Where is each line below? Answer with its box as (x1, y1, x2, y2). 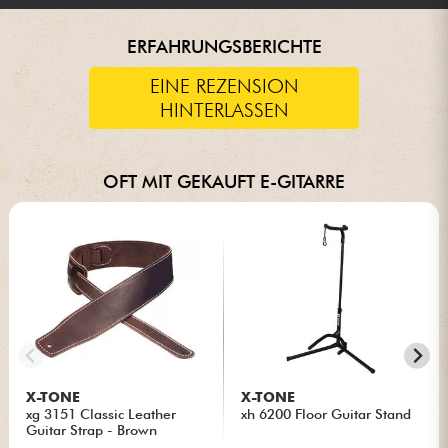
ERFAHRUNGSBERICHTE (126, 35, 322, 57)
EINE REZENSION (149, 73, 299, 98)
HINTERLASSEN (159, 97, 289, 122)
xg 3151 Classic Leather (26, 405, 177, 422)
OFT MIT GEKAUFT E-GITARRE (103, 170, 345, 192)
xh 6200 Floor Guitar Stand (241, 405, 412, 422)
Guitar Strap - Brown (26, 421, 158, 438)
